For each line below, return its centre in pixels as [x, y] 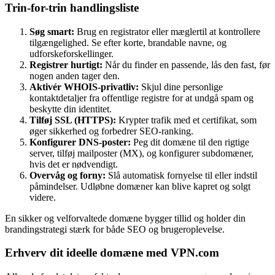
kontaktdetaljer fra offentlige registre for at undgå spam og [141, 98]
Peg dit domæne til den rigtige [190, 142]
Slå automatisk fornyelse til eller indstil [181, 175]
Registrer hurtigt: [66, 64]
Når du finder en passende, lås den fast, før [186, 64]
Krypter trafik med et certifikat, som [186, 120]
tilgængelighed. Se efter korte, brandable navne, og [128, 42]
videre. [43, 197]
